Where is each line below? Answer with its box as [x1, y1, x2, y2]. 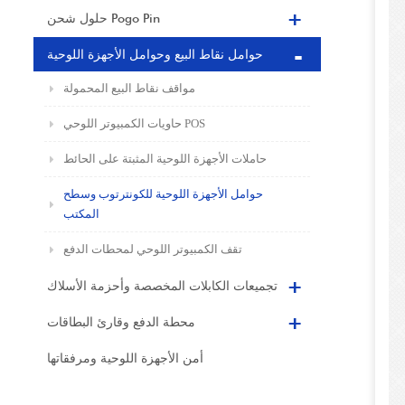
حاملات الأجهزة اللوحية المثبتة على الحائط [63, 152, 267, 165]
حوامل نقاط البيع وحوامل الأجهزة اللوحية [47, 47, 263, 61]
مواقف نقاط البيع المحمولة [63, 81, 195, 95]
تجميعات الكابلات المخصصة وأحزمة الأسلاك [47, 278, 278, 293]
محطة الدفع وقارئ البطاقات [47, 315, 195, 329]
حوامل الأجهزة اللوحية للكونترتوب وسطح [63, 187, 263, 201]
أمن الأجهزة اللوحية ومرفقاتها [47, 351, 203, 365]
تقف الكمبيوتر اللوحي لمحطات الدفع [63, 242, 242, 256]
